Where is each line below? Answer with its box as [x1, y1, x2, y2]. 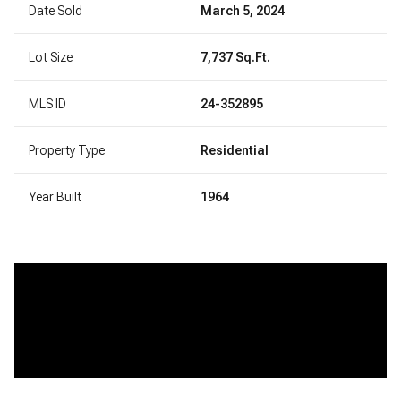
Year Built [29, 189, 81, 204]
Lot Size [29, 49, 73, 64]
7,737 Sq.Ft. [200, 49, 270, 64]
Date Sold [29, 3, 82, 18]
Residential [200, 142, 269, 158]
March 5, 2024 [200, 3, 285, 18]
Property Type [29, 142, 105, 158]
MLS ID [29, 96, 66, 111]
